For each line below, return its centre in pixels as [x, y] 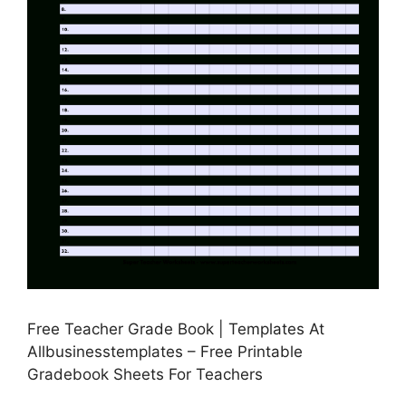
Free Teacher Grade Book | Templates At [176, 329]
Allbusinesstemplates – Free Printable [165, 352]
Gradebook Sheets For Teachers [145, 375]
